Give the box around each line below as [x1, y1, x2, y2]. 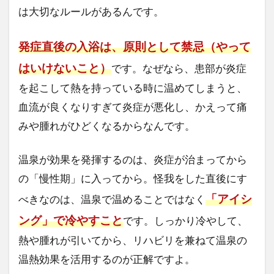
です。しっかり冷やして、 [123, 214, 248, 228]
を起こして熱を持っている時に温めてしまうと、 [18, 81, 247, 95]
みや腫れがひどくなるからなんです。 [18, 119, 195, 133]
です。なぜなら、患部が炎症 [111, 62, 246, 75]
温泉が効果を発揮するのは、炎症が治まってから [18, 153, 247, 166]
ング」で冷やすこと [18, 213, 123, 228]
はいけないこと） [18, 61, 111, 75]
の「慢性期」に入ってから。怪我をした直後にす [18, 172, 247, 185]
